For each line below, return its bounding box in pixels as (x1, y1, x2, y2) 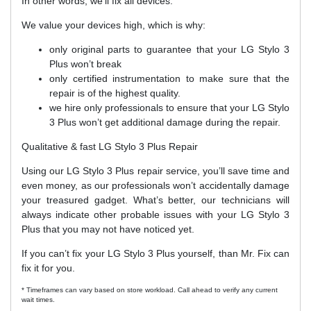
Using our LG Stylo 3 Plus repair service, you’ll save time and (22, 165, 289, 177)
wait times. (22, 296, 55, 304)
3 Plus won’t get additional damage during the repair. (49, 117, 280, 128)
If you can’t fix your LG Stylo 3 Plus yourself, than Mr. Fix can (22, 248, 289, 260)
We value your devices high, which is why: (22, 19, 205, 31)
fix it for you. (22, 262, 75, 274)
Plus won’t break (49, 58, 121, 70)
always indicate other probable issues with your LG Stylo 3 (22, 209, 289, 221)
